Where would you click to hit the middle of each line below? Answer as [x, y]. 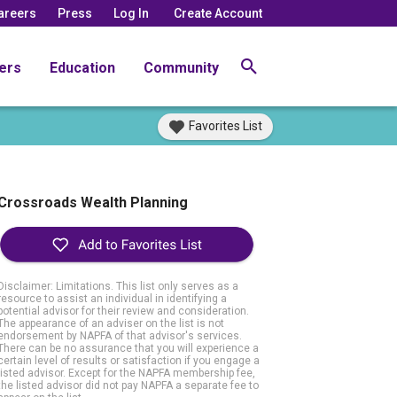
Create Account [218, 13]
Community [181, 67]
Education [82, 67]
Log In [131, 13]
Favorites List [226, 126]
